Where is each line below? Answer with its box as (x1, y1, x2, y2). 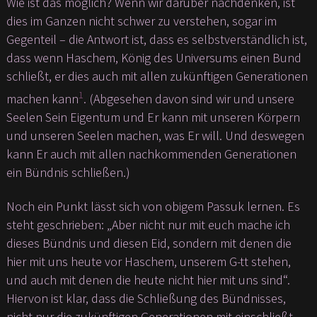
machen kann (6, 91, 79, 108)
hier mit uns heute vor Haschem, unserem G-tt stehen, (6, 253, 291, 270)
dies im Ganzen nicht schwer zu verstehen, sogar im (6, 13, 277, 30)
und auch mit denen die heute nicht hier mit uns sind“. (6, 272, 290, 289)
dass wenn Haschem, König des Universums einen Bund (6, 50, 301, 67)
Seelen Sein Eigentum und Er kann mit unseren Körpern (6, 109, 300, 126)
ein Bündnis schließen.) (6, 164, 130, 181)
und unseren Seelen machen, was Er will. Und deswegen (6, 127, 304, 144)
